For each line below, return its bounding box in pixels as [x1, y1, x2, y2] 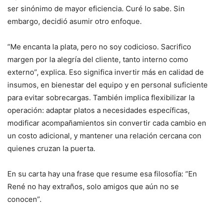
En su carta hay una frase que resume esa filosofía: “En [7, 169, 197, 178]
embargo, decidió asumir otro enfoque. [7, 16, 142, 26]
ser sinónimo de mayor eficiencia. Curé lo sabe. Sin [7, 3, 185, 13]
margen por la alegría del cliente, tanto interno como [7, 54, 188, 64]
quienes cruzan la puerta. [7, 143, 95, 153]
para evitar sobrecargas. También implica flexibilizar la [7, 92, 195, 102]
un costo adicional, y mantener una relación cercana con [7, 131, 201, 140]
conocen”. [7, 194, 42, 204]
